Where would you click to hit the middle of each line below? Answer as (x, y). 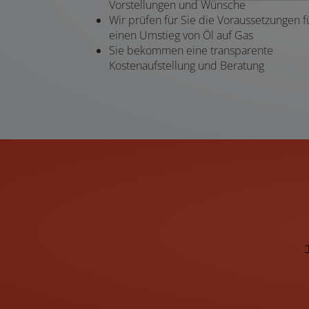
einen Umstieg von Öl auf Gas (181, 35)
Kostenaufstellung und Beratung (187, 65)
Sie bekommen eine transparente (191, 50)
